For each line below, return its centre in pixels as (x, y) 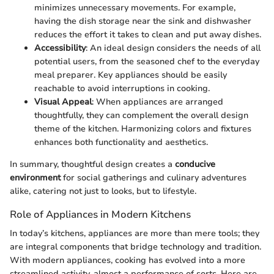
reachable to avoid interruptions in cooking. (122, 89)
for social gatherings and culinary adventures (154, 178)
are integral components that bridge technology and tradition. (135, 247)
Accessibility (60, 48)
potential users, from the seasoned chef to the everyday (147, 62)
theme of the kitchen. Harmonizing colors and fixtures (143, 129)
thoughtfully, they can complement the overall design (141, 116)
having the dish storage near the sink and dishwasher (143, 21)
